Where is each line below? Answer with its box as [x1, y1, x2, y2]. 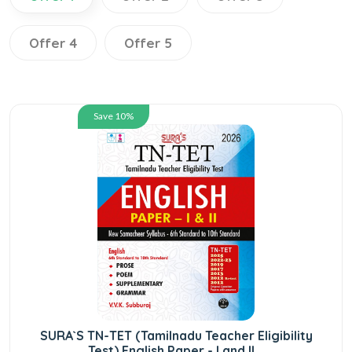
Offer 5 [124, 34, 172, 51]
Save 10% [93, 109, 134, 122]
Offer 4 [29, 34, 77, 51]
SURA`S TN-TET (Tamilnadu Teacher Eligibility [39, 327, 313, 343]
